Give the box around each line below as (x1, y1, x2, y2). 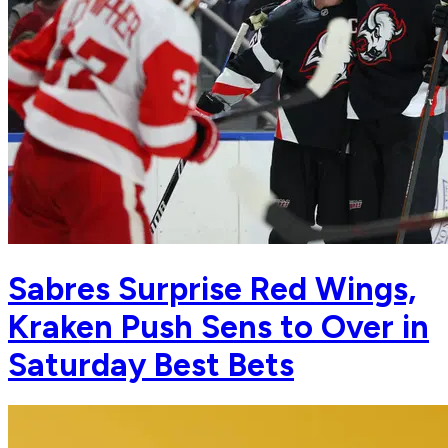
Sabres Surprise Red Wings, (8, 269, 416, 308)
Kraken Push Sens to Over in (8, 307, 429, 346)
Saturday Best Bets (8, 345, 294, 384)
